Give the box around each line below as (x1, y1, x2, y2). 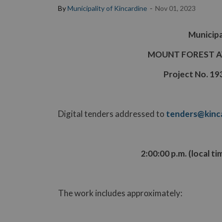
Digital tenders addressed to (58, 109, 166, 119)
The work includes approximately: (58, 188, 182, 198)
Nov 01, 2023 (155, 3, 196, 12)
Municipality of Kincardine (67, 3, 147, 12)
